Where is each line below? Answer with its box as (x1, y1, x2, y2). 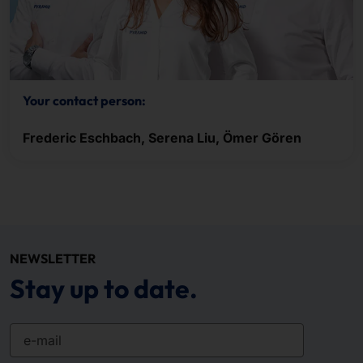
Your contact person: (23, 92, 146, 109)
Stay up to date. (10, 272, 198, 305)
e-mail (9, 324, 49, 341)
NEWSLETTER (10, 250, 96, 267)
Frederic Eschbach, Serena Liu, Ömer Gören (23, 130, 301, 147)
